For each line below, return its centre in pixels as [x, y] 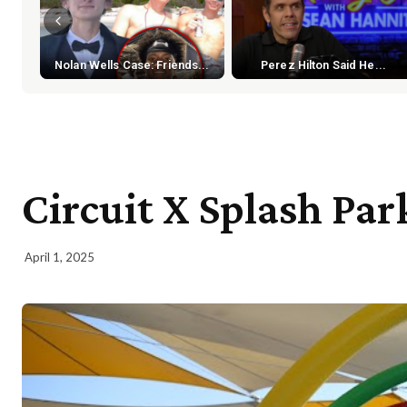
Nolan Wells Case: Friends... [132, 65]
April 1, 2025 [60, 257]
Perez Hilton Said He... [323, 65]
